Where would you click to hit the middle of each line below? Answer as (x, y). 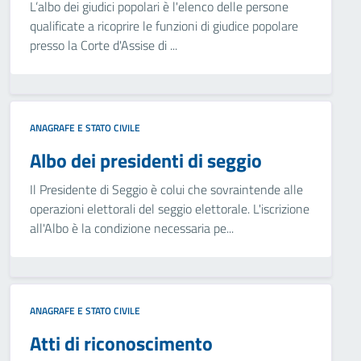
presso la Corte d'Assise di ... (104, 45)
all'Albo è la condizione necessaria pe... (132, 228)
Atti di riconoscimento (121, 343)
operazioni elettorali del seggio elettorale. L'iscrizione (170, 209)
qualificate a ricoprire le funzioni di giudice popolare (164, 26)
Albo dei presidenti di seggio (146, 160)
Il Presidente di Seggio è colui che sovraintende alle (166, 189)
